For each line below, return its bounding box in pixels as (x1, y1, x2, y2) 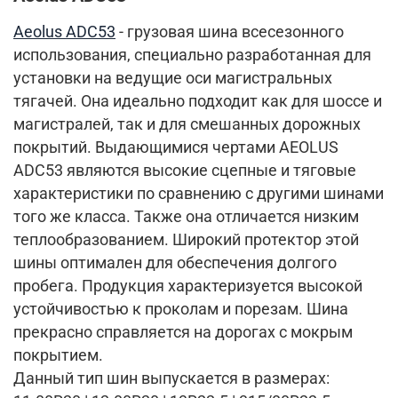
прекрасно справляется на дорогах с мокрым (13, 322, 353, 341)
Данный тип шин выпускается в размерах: (13, 369, 330, 387)
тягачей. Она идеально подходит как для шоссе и (13, 92, 382, 110)
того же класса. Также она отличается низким (13, 207, 359, 226)
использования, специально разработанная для (13, 45, 371, 64)
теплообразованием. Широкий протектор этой (13, 230, 359, 249)
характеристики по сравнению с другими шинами (13, 184, 384, 203)
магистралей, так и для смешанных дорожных (13, 115, 361, 133)
